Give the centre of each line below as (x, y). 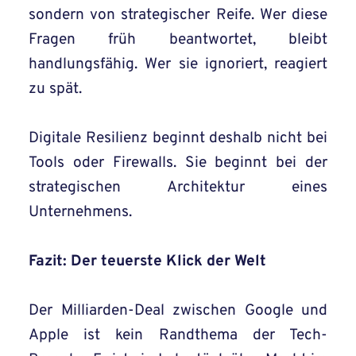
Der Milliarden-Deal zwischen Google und (178, 311)
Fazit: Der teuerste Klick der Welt (147, 262)
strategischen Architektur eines (178, 188)
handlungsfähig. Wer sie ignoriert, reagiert (178, 65)
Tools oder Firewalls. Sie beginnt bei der (178, 163)
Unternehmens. (80, 213)
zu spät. (55, 89)
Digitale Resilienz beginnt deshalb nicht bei (178, 139)
